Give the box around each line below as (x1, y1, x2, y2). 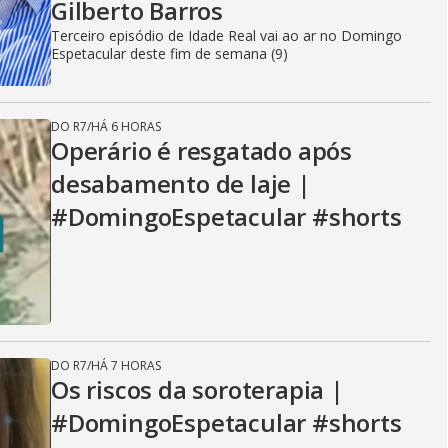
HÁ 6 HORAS (91, 118, 161, 135)
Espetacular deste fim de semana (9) (51, 44, 288, 63)
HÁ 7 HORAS (91, 357, 161, 374)
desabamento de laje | (51, 167, 311, 200)
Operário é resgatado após (51, 134, 352, 167)
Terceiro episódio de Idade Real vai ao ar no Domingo (51, 26, 402, 45)
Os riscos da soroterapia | (51, 373, 344, 406)
